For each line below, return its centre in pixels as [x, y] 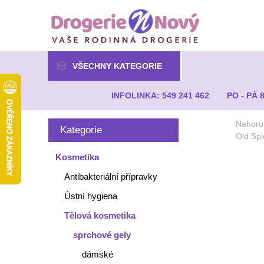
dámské [97, 254]
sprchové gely [102, 235]
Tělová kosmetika [100, 215]
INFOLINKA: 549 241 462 [161, 95]
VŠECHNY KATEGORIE [117, 66]
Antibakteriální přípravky [110, 176]
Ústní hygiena [90, 196]
